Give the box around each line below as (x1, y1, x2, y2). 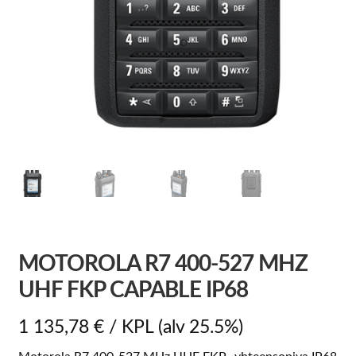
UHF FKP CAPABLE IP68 (17, 278, 248, 301)
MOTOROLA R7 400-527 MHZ (17, 252, 308, 275)
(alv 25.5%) (157, 319, 243, 337)
